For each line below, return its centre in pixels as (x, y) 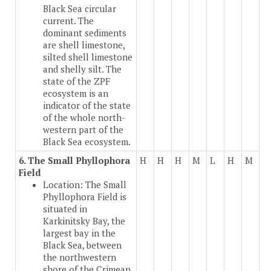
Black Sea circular (80, 9)
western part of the (83, 130)
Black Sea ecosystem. (87, 142)
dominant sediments (85, 33)
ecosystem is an (76, 93)
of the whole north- (84, 118)
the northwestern (80, 257)
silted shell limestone (88, 57)
